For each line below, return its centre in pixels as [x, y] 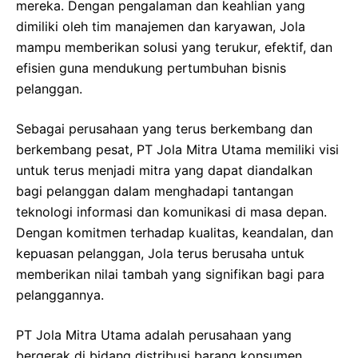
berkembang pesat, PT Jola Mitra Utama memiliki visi [177, 149]
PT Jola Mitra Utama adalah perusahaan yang [154, 334]
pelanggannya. [60, 294]
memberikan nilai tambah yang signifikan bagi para [170, 274]
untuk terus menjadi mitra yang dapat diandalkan [164, 170]
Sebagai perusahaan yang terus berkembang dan [164, 128]
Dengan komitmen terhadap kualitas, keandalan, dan [175, 232]
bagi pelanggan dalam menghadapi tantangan [155, 191]
